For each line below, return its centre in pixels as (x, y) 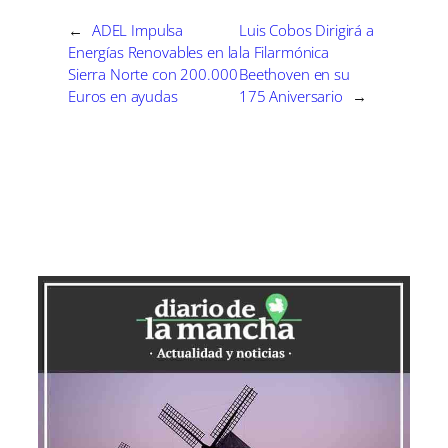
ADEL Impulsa (137, 29)
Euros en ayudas (123, 95)
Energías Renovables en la (153, 51)
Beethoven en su (294, 73)
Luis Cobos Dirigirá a (306, 29)
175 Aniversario (291, 95)
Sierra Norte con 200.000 (153, 73)
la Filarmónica (284, 51)
